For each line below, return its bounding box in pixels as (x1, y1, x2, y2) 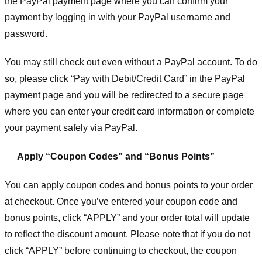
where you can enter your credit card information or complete (5, 106, 254, 117)
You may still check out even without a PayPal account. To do (5, 57, 257, 68)
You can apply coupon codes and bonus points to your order (5, 180, 253, 190)
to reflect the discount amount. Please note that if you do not (5, 229, 250, 239)
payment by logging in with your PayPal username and (5, 12, 230, 23)
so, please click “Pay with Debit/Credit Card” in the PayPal (5, 74, 245, 84)
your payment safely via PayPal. (5, 123, 137, 133)
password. (5, 29, 47, 39)
